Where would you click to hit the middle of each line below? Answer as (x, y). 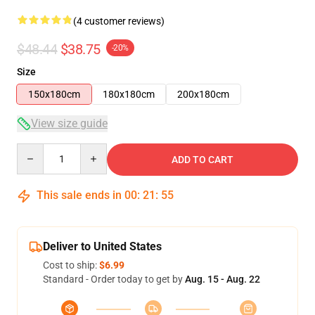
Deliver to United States (102, 246)
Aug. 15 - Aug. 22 (223, 279)
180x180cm (129, 94)
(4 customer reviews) (119, 21)
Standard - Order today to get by (114, 279)
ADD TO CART (202, 160)
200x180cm (203, 94)
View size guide (69, 123)
